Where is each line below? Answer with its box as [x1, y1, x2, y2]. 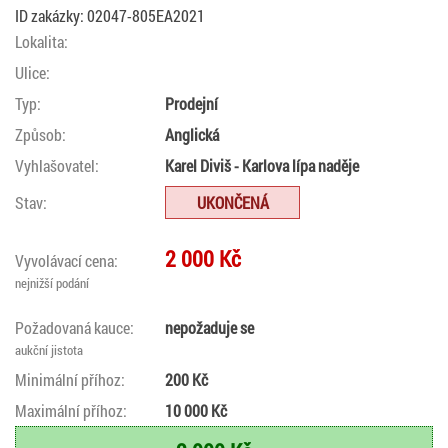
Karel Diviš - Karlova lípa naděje [165, 154, 359, 176]
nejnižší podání [15, 273, 89, 292]
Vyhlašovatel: [15, 154, 99, 176]
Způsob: [15, 123, 66, 145]
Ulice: [15, 61, 50, 83]
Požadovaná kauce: [15, 316, 134, 338]
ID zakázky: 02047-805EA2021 [15, 4, 205, 26]
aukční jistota [15, 340, 83, 359]
